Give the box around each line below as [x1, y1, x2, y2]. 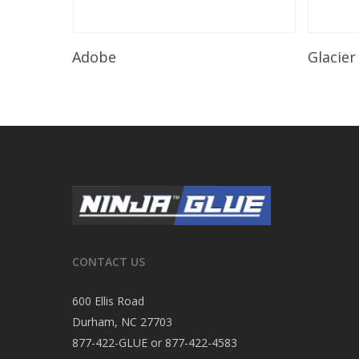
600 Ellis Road [72, 292, 144, 309]
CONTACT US [72, 253, 145, 269]
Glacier [308, 46, 357, 67]
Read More [136, 41, 195, 57]
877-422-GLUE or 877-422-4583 [72, 334, 237, 350]
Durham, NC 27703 [72, 313, 172, 329]
